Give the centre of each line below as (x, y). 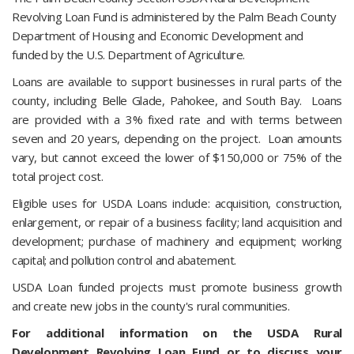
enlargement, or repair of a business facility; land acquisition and (177, 222)
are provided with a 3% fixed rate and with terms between (177, 119)
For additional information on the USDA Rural (177, 333)
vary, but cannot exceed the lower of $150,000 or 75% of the (177, 157)
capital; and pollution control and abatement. (124, 260)
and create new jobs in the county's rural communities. (153, 306)
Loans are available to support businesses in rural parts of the (177, 81)
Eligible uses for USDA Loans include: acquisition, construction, (177, 203)
